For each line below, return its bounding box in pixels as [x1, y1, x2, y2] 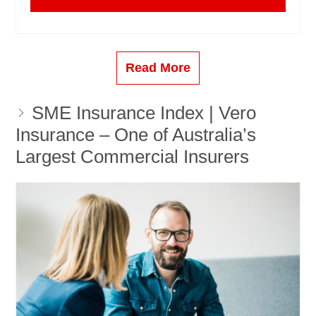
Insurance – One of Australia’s [16, 124, 256, 146]
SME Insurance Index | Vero [27, 102, 256, 124]
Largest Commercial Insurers [16, 146, 249, 168]
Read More [126, 60, 190, 75]
